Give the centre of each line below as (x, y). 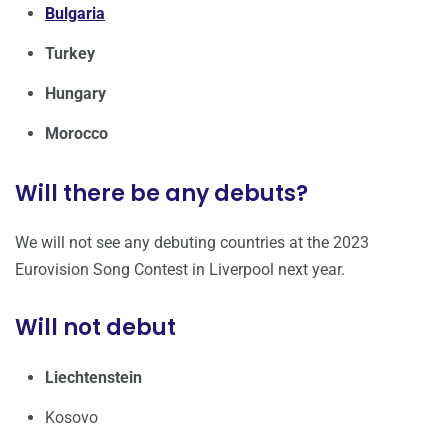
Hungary (75, 94)
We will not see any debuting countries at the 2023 (192, 243)
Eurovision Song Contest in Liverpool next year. (180, 270)
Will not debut (95, 328)
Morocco (76, 134)
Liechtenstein (93, 378)
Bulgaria (75, 14)
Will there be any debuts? (161, 194)
